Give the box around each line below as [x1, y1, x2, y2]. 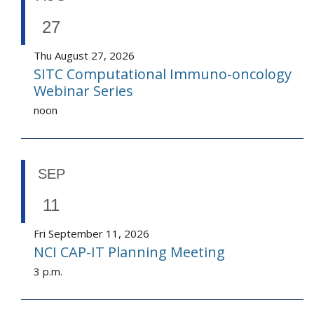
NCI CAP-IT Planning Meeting [34, 243, 225, 262]
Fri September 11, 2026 [34, 226, 149, 241]
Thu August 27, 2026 [34, 48, 135, 63]
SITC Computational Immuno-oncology [34, 64, 292, 84]
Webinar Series [34, 81, 133, 101]
